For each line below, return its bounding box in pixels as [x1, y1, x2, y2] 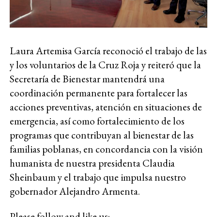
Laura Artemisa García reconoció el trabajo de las [10, 44, 207, 58]
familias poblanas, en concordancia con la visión [10, 142, 203, 156]
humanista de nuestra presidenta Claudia [10, 156, 175, 170]
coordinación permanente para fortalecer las [10, 86, 187, 100]
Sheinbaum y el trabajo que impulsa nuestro [10, 170, 186, 184]
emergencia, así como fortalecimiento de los [10, 114, 185, 128]
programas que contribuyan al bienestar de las [10, 128, 194, 142]
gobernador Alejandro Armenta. [10, 185, 140, 198]
